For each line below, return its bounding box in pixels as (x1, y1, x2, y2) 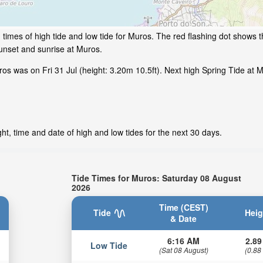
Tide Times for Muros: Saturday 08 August (72, 171, 242, 184)
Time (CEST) (159, 201, 208, 213)
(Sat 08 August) (159, 244, 208, 255)
